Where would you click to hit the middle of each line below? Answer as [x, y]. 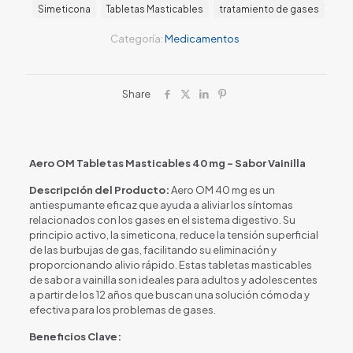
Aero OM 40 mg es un [222, 190]
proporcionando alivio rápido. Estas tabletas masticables [170, 264]
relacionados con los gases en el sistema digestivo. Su [162, 219]
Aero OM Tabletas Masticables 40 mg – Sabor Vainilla [167, 163]
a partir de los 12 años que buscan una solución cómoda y [169, 294]
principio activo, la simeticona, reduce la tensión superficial [173, 234]
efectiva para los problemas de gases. [122, 309]
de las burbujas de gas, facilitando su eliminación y [152, 249]
